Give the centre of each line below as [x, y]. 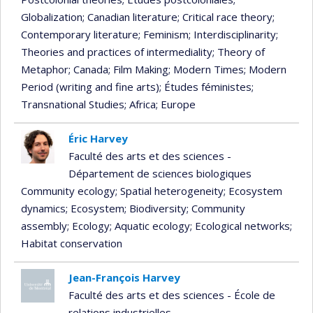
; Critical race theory [225, 17]
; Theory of [239, 52]
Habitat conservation [72, 243]
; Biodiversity [155, 209]
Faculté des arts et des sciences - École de [172, 295]
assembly [44, 226]
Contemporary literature [80, 35]
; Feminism [163, 35]
